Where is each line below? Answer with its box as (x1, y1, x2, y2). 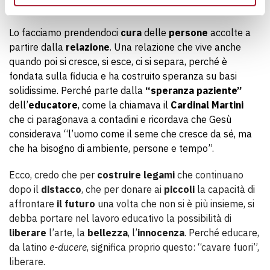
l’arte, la (46, 227, 87, 239)
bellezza (87, 227, 128, 239)
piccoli (164, 183, 195, 195)
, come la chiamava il (78, 99, 171, 111)
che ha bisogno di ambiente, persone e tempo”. (9, 142, 214, 154)
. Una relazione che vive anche (110, 41, 241, 53)
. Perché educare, (184, 227, 259, 239)
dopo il (9, 183, 41, 195)
